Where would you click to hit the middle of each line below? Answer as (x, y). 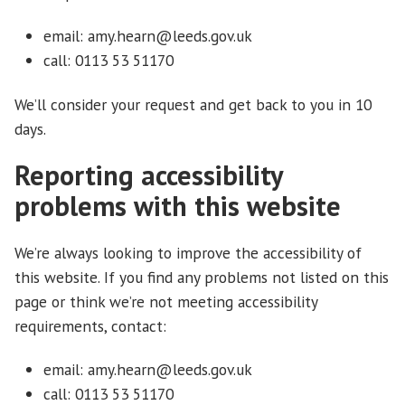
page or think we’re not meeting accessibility (166, 302)
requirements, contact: (90, 326)
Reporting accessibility (149, 174)
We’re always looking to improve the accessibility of (188, 253)
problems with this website (178, 205)
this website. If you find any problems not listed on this (202, 278)
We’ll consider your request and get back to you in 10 (193, 104)
